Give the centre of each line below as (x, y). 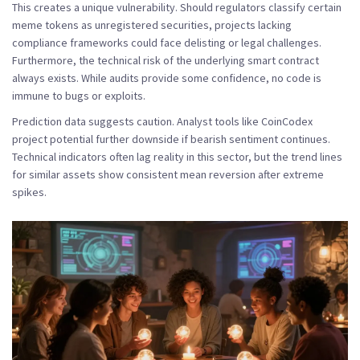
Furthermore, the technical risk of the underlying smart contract (166, 60)
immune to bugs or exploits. (79, 95)
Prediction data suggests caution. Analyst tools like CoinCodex (162, 121)
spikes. (29, 192)
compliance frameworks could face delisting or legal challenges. (167, 42)
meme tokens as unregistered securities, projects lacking (152, 25)
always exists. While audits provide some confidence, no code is (167, 78)
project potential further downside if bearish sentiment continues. (171, 139)
